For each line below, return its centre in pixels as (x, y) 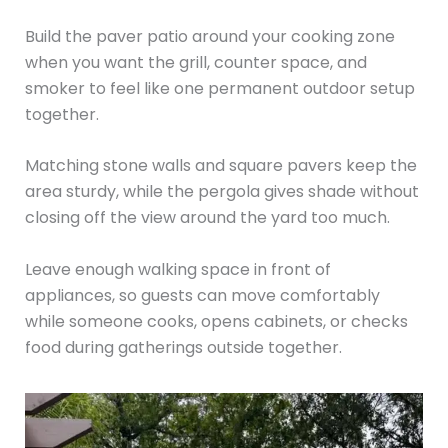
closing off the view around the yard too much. (207, 218)
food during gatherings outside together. (183, 347)
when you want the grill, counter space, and (195, 62)
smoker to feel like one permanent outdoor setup (219, 88)
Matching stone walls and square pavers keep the (220, 166)
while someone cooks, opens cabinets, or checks (216, 321)
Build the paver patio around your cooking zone (209, 36)
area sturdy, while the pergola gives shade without (221, 192)
